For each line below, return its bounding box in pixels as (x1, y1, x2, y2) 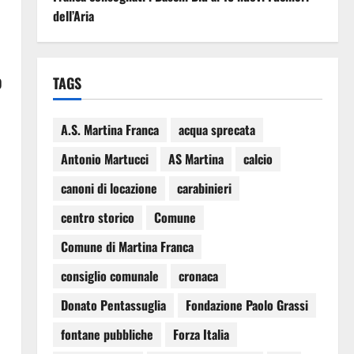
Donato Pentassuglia (60, 296, 166, 315)
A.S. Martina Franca (60, 120, 159, 140)
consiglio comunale (60, 266, 159, 286)
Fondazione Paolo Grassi (185, 296, 308, 315)
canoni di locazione (60, 179, 157, 198)
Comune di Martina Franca (60, 237, 194, 257)
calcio (243, 149, 273, 169)
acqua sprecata (178, 120, 255, 140)
